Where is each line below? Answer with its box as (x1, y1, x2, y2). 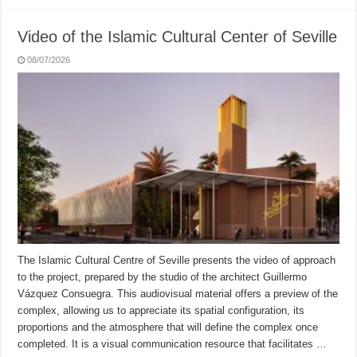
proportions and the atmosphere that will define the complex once (18, 320, 319, 333)
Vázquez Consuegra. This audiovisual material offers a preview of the (18, 287, 339, 300)
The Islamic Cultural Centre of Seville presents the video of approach (18, 253, 336, 266)
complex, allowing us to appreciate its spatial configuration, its (18, 304, 305, 316)
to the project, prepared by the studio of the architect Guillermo (18, 270, 308, 283)
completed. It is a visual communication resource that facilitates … (18, 337, 328, 350)
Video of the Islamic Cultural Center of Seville (18, 27, 338, 45)
